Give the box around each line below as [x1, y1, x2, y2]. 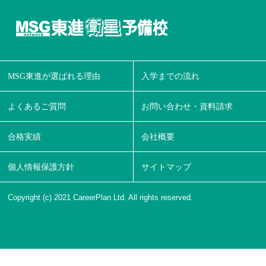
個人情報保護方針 [8, 161, 75, 172]
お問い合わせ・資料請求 [141, 102, 233, 112]
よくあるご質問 [8, 102, 66, 112]
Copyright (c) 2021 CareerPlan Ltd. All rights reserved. [8, 193, 194, 202]
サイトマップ [141, 161, 192, 172]
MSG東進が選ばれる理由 [8, 71, 101, 81]
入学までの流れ [141, 71, 200, 81]
